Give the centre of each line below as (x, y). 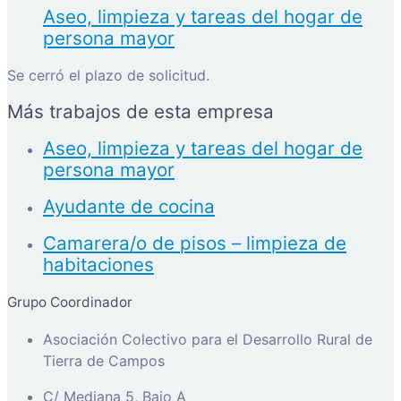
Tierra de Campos (104, 361)
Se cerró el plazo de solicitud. (108, 76)
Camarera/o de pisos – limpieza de (195, 243)
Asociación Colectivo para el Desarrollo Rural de (208, 340)
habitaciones (98, 265)
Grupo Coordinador (70, 302)
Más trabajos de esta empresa (141, 112)
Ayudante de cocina (129, 207)
